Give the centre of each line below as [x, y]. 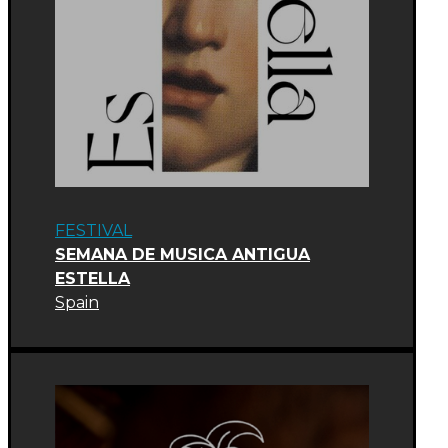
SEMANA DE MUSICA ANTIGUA [182, 254]
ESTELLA [92, 278]
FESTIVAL [93, 230]
